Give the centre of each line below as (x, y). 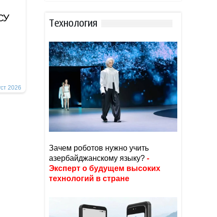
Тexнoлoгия (73, 23)
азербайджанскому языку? (97, 158)
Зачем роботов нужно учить (99, 148)
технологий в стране (89, 178)
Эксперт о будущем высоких (105, 168)
